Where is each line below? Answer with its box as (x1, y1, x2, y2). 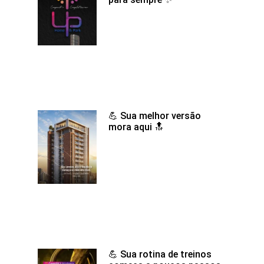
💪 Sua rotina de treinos (108, 249, 212, 260)
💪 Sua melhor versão (108, 110, 201, 122)
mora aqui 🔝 (108, 121, 164, 133)
